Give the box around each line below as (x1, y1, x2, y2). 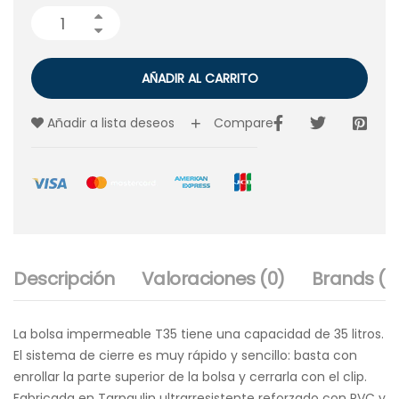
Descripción (13, 266, 115, 291)
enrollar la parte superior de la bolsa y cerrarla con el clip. (13, 368, 367, 386)
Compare (213, 114, 273, 132)
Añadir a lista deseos (47, 114, 175, 132)
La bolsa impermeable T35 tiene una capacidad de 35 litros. (13, 325, 384, 343)
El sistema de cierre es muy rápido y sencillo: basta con (13, 346, 357, 364)
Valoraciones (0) (141, 266, 285, 291)
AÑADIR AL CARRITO (141, 69, 258, 87)
